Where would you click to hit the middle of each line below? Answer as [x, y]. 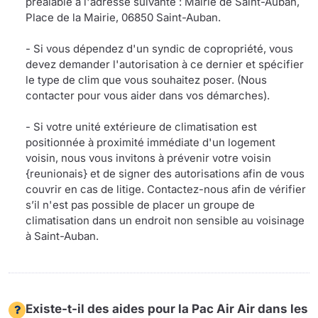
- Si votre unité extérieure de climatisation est [141, 127]
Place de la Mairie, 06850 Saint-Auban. [123, 18]
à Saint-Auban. [62, 236]
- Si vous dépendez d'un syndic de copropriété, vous [159, 49]
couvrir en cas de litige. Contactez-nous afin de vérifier [166, 190]
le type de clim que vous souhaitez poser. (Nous [146, 80]
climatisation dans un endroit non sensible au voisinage [165, 221]
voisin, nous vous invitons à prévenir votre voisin [148, 158]
